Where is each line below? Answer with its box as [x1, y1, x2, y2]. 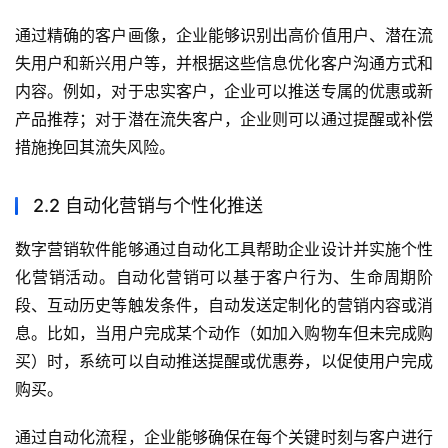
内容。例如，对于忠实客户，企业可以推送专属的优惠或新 [15, 81, 433, 102]
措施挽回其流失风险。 [15, 137, 175, 158]
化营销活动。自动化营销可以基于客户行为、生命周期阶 [15, 267, 433, 288]
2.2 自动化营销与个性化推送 [33, 195, 263, 217]
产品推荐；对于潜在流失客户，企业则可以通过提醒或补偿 [15, 109, 433, 130]
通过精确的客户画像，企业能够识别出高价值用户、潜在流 [15, 25, 433, 46]
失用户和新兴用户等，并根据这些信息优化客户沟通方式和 [15, 53, 433, 74]
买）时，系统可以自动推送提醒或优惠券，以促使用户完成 [15, 351, 433, 372]
